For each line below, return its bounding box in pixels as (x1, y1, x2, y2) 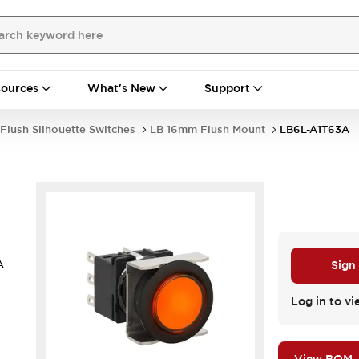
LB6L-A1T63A (280, 123, 349, 136)
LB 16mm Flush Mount (150, 123, 265, 136)
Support (204, 81, 250, 95)
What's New (87, 81, 155, 95)
